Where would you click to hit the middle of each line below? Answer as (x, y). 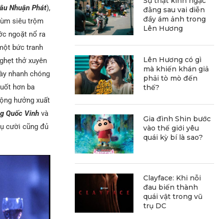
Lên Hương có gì (173, 59)
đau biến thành (171, 187)
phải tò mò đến (171, 78)
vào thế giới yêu (171, 128)
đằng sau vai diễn (174, 10)
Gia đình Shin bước (177, 119)
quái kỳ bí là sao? (173, 137)
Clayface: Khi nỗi (172, 178)
